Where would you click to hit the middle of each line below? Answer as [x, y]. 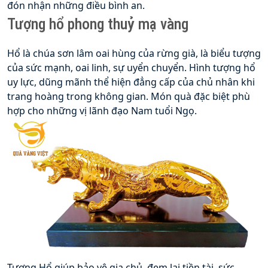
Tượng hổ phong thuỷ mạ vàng [98, 24]
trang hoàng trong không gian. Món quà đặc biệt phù [129, 97]
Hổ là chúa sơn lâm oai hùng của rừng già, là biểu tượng [134, 54]
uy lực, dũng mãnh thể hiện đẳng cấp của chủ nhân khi [131, 82]
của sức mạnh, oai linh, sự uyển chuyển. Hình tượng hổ [131, 68]
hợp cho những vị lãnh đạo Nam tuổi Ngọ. [102, 111]
